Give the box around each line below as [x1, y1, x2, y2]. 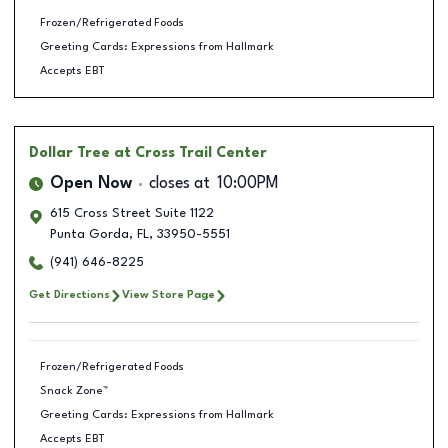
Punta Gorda [50, 228, 129, 241]
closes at [149, 176, 210, 192]
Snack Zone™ [39, 384, 108, 397]
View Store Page [122, 289, 215, 301]
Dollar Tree [29, 146, 110, 160]
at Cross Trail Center [114, 146, 267, 160]
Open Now [50, 176, 132, 192]
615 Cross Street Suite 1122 [50, 207, 214, 220]
